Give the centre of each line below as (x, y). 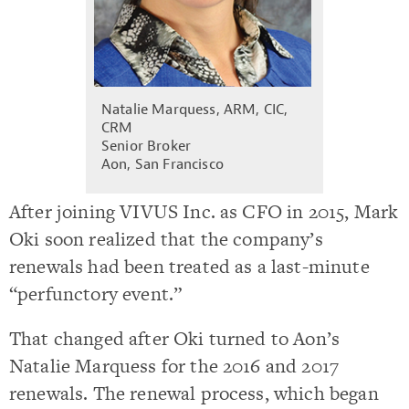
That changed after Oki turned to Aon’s (175, 338)
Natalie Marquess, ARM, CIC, (195, 109)
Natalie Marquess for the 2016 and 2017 (174, 365)
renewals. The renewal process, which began (194, 393)
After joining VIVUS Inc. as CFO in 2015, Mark (204, 211)
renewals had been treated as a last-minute (189, 266)
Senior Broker (147, 146)
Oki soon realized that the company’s (166, 238)
